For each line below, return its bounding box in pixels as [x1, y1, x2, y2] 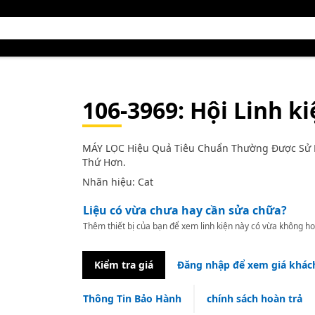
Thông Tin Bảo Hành [82, 292, 181, 305]
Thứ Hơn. [82, 155, 126, 169]
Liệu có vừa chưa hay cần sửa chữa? [82, 202, 287, 218]
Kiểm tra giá [94, 258, 153, 271]
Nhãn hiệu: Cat [82, 175, 153, 188]
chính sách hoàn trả [206, 292, 302, 305]
